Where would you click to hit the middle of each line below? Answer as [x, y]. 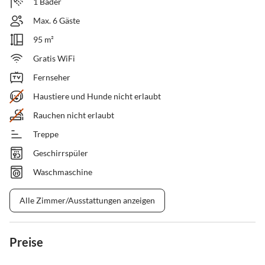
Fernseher [52, 77]
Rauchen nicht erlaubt [74, 115]
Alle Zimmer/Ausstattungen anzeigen [87, 201]
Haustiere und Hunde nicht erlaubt [97, 96]
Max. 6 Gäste [56, 21]
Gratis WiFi [54, 59]
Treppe [46, 134]
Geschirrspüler [61, 153]
